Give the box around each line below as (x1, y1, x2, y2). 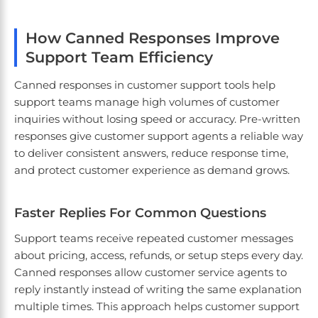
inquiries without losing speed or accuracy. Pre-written (14, 112, 300, 126)
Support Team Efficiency (26, 48, 213, 67)
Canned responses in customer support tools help (14, 78, 275, 92)
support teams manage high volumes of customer (14, 95, 280, 109)
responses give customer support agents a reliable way (14, 129, 303, 143)
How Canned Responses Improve (26, 29, 280, 48)
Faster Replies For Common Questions (14, 205, 266, 221)
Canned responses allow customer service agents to (14, 265, 287, 280)
